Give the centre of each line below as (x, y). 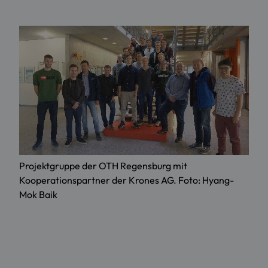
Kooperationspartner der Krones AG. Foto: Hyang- (127, 180)
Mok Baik (38, 195)
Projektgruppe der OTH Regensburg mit (103, 166)
